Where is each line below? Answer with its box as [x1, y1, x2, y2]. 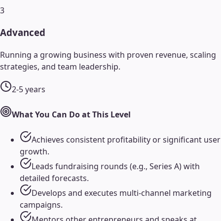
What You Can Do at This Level [12, 109, 131, 120]
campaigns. [20, 199, 63, 211]
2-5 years [12, 83, 45, 95]
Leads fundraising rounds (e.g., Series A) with [32, 161, 200, 172]
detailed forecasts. [20, 173, 89, 184]
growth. [20, 146, 49, 157]
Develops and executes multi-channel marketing [32, 187, 212, 199]
